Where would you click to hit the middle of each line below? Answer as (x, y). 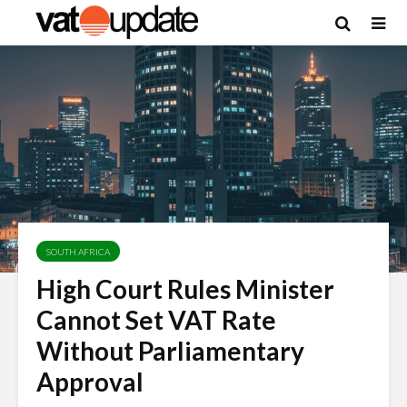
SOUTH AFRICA (78, 252)
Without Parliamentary (170, 351)
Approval (90, 382)
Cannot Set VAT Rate (156, 320)
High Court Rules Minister (185, 289)
